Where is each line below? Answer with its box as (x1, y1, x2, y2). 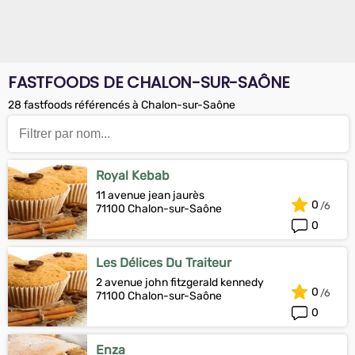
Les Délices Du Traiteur (96, 255, 231, 270)
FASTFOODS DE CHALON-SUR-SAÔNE (8, 71, 291, 94)
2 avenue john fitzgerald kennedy (96, 276, 264, 289)
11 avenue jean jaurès (96, 189, 204, 202)
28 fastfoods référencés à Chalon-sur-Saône (8, 98, 235, 112)
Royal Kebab (96, 168, 170, 183)
